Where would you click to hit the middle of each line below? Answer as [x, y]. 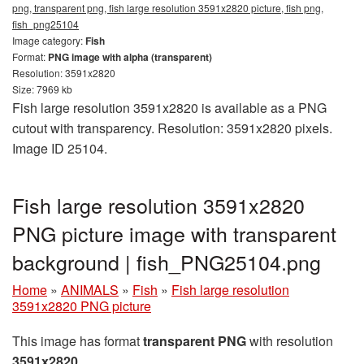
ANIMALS [90, 290]
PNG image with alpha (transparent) [130, 57]
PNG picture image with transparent [174, 234]
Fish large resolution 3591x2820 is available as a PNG [169, 108]
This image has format [78, 341]
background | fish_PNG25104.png [167, 262]
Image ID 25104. [60, 149]
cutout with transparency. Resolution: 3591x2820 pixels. [172, 128]
